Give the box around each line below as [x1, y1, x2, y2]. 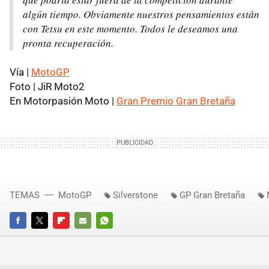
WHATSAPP [96, 232, 138, 241]
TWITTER [31, 232, 64, 241]
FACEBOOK [10, 232, 49, 241]
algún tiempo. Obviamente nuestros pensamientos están [23, 7, 259, 21]
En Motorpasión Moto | [10, 94, 116, 107]
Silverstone [113, 189, 158, 201]
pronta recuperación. [23, 35, 113, 50]
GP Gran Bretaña [180, 189, 245, 201]
